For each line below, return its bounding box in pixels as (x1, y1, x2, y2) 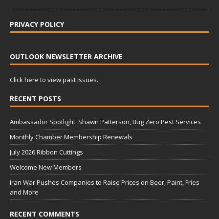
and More (10, 188, 39, 197)
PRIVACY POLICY (10, 20, 64, 29)
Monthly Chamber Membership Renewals (10, 132, 132, 142)
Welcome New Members (10, 163, 82, 172)
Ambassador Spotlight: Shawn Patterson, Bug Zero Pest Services (10, 117, 201, 127)
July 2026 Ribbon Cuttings (10, 148, 83, 157)
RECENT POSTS (10, 94, 61, 104)
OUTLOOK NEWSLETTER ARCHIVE (10, 52, 123, 62)
